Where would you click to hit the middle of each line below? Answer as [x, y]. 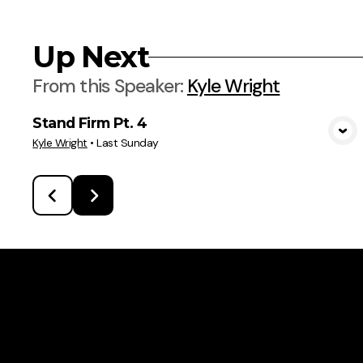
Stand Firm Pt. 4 [90, 123]
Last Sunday [128, 143]
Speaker [147, 86]
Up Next [91, 57]
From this [73, 86]
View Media [199, 143]
